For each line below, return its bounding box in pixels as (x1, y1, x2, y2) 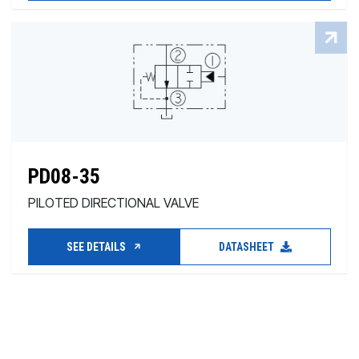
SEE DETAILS (66, 240, 128, 253)
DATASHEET (219, 240, 276, 253)
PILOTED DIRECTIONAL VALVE (28, 195, 199, 211)
